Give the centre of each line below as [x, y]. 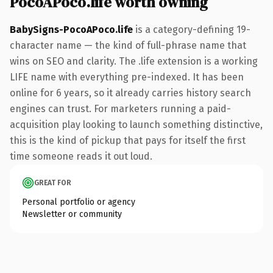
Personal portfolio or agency [79, 202]
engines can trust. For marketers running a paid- [120, 108]
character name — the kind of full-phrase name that [128, 45]
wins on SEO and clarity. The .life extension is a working [134, 61]
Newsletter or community [72, 214]
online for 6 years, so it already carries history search [130, 93]
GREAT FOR [53, 183]
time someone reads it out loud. [81, 156]
